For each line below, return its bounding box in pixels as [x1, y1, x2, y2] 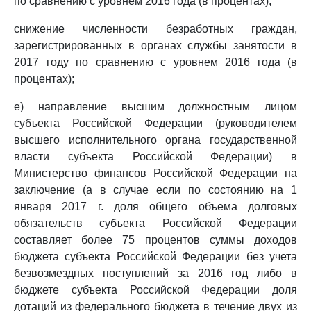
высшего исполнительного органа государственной [14, 134, 297, 146]
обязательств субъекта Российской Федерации [14, 217, 297, 229]
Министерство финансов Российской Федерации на [14, 167, 297, 179]
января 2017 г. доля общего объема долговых [14, 201, 297, 212]
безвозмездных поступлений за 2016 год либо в [14, 267, 297, 279]
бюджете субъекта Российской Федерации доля [14, 284, 297, 296]
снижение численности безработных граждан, [14, 23, 297, 35]
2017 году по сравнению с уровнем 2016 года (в [14, 56, 297, 68]
